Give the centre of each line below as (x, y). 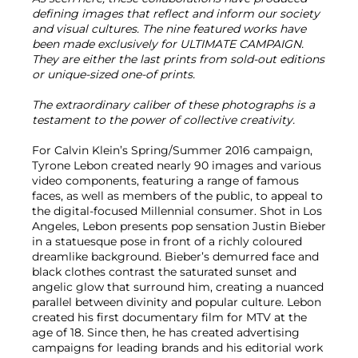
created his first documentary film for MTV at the (169, 318)
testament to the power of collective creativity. (163, 120)
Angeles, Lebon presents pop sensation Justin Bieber (179, 227)
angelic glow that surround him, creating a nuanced (178, 287)
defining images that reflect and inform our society (176, 14)
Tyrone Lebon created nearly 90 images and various (177, 166)
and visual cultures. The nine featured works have (169, 29)
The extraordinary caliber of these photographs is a (173, 105)
